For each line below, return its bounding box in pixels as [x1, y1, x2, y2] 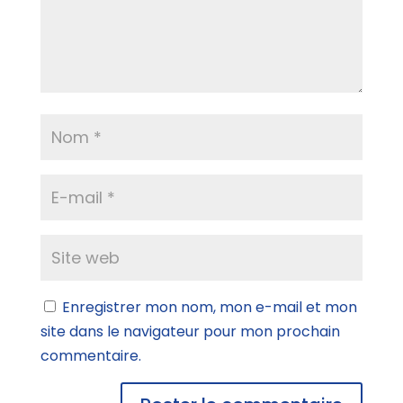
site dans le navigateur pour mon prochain [40, 321, 340, 342]
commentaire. [40, 345, 141, 366]
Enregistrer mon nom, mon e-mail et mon [61, 297, 357, 318]
